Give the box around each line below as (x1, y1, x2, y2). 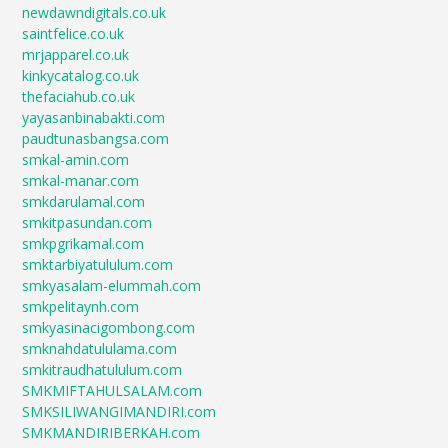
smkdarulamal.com (22, 192, 146, 212)
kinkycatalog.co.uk (22, 66, 140, 86)
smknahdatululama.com (22, 339, 178, 359)
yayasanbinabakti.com (22, 108, 166, 128)
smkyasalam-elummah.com (22, 276, 202, 296)
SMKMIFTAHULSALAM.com (22, 381, 203, 401)
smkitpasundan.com (22, 213, 153, 233)
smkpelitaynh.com (22, 297, 140, 317)
